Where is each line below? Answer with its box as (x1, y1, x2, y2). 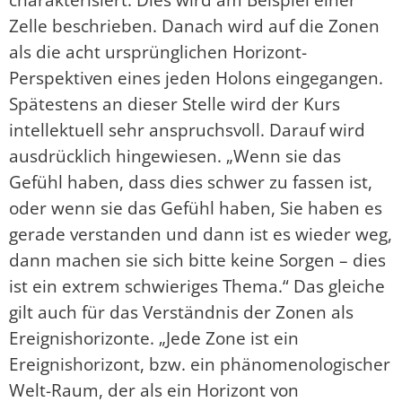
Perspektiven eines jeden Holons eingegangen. (9, 65, 383, 90)
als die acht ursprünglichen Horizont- (9, 39, 307, 64)
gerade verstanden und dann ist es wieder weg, (9, 221, 392, 246)
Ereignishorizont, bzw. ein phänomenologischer (9, 351, 390, 376)
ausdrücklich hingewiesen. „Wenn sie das (9, 143, 341, 168)
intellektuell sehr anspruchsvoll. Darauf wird (9, 117, 365, 142)
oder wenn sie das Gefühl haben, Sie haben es (9, 195, 382, 220)
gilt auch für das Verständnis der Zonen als (9, 299, 354, 324)
